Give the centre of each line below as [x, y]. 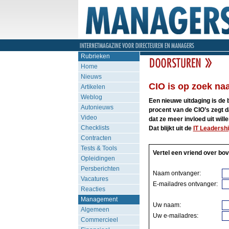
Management [99, 199]
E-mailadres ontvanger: [185, 184]
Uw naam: [167, 205]
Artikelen [93, 87]
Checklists [95, 128]
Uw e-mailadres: [175, 216]
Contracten [96, 138]
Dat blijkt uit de [171, 128]
